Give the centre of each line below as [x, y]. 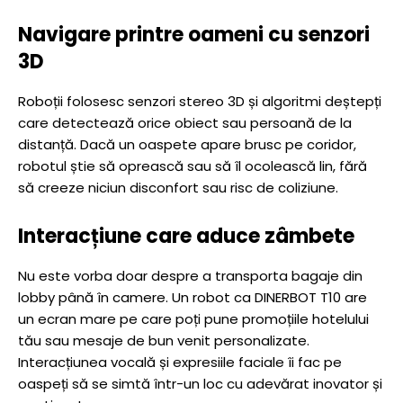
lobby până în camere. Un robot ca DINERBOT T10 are [193, 297]
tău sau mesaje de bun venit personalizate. [164, 340]
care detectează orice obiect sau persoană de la [185, 123]
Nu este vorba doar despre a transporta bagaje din [190, 276]
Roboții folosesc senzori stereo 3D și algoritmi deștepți [200, 101]
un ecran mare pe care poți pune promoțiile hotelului [193, 319]
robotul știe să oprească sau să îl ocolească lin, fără [193, 166]
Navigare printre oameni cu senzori [194, 35]
